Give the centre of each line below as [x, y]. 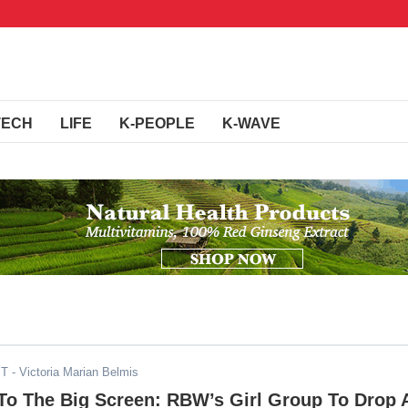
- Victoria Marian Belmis [73, 372]
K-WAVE [251, 123]
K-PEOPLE [157, 123]
